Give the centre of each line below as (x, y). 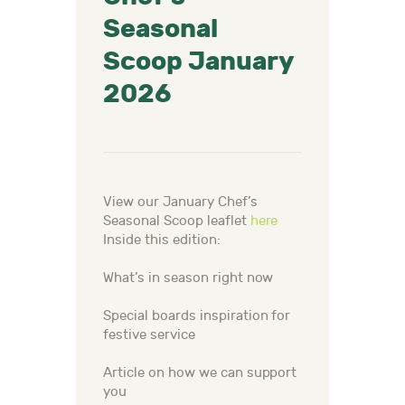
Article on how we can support (200, 373)
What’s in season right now (188, 278)
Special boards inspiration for (197, 316)
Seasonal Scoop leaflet (177, 221)
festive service (149, 335)
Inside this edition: (162, 240)
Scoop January (198, 62)
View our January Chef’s (180, 202)
